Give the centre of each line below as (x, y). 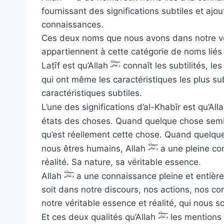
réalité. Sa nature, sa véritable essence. (121, 162)
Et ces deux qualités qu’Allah (100, 217)
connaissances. (72, 24)
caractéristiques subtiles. (92, 93)
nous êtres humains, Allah (95, 148)
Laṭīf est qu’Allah (76, 65)
